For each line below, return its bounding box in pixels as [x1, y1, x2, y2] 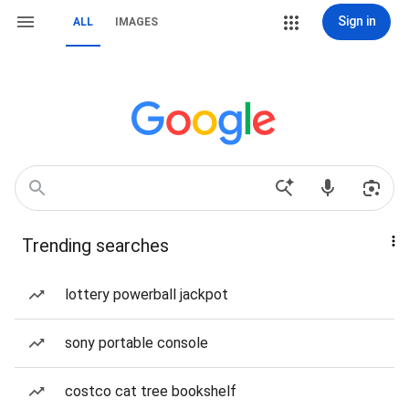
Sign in [337, 14, 376, 28]
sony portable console [65, 334, 208, 351]
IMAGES [115, 16, 158, 28]
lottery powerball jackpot [65, 286, 228, 303]
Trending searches [22, 235, 169, 257]
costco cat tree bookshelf [65, 383, 236, 400]
